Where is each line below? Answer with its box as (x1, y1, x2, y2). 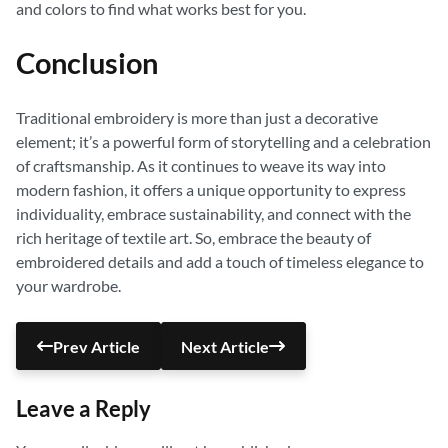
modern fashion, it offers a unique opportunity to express (16, 180, 406, 199)
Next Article (181, 336, 270, 356)
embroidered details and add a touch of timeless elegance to (16, 252, 424, 271)
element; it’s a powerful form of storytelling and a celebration (16, 132, 431, 151)
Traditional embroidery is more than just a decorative (16, 108, 378, 127)
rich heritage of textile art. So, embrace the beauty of (16, 228, 371, 247)
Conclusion (16, 46, 158, 80)
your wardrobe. (16, 276, 121, 295)
